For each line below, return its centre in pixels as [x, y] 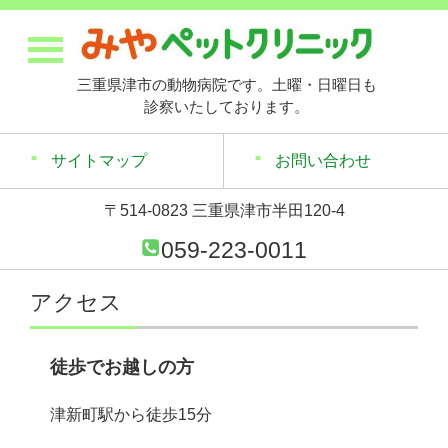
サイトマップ [99, 161]
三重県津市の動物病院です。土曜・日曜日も [226, 85]
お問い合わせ [323, 161]
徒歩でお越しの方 [122, 367]
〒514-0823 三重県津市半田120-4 [224, 211]
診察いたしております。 [226, 107]
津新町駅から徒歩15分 [131, 415]
